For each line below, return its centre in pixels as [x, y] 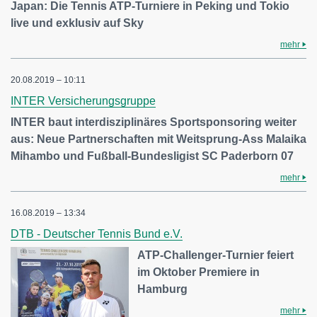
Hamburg [163, 289]
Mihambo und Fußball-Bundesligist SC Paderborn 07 [152, 156]
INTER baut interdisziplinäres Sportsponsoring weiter [154, 122]
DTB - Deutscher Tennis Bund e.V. [97, 234]
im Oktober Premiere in [199, 272]
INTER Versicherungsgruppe [83, 101]
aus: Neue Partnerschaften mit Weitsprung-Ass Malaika [158, 139]
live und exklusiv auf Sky [77, 23]
